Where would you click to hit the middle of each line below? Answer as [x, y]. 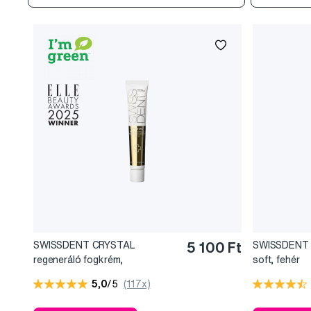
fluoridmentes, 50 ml [79, 275]
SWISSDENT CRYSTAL [84, 245]
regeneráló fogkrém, [78, 260]
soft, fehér [276, 260]
